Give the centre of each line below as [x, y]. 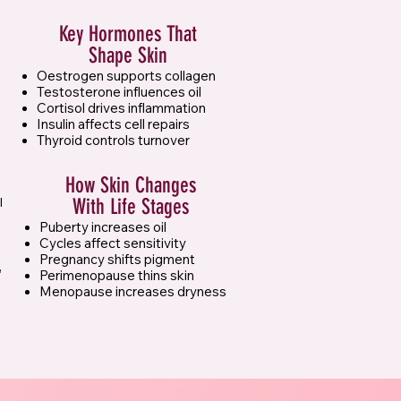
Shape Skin [128, 56]
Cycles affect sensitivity [113, 243]
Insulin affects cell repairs [113, 124]
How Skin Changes [131, 186]
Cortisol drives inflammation [121, 108]
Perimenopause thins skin [117, 276]
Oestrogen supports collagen [126, 76]
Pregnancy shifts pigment [117, 260]
